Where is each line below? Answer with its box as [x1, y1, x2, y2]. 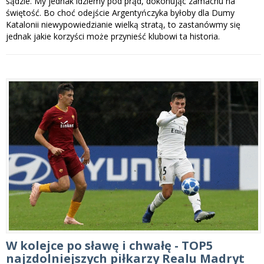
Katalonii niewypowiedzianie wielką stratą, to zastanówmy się [6, 19, 240, 31]
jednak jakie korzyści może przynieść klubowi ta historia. [6, 31, 220, 42]
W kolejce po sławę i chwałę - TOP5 [6, 237, 213, 253]
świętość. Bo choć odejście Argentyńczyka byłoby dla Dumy [6, 7, 235, 19]
